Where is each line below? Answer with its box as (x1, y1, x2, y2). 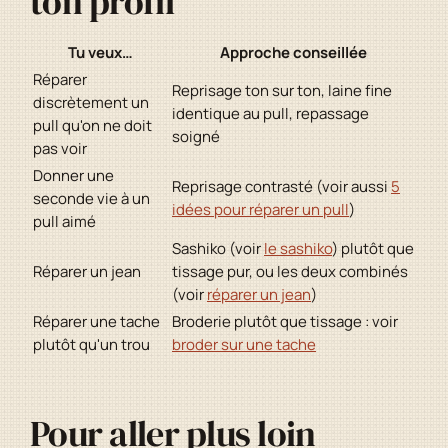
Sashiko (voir (172, 238, 264, 260)
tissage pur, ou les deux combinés (172, 261, 408, 283)
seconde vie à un (33, 188, 150, 210)
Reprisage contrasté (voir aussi (172, 176, 391, 198)
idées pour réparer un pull (172, 199, 349, 221)
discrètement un (33, 92, 149, 114)
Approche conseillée (220, 42, 367, 64)
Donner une (33, 165, 114, 187)
